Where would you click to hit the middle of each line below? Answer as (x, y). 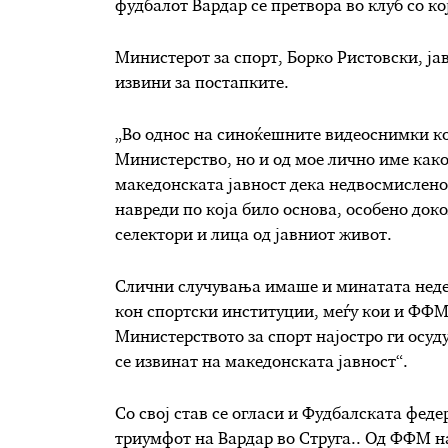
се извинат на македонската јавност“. (261, 362)
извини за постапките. (201, 83)
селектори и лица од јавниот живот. (253, 235)
